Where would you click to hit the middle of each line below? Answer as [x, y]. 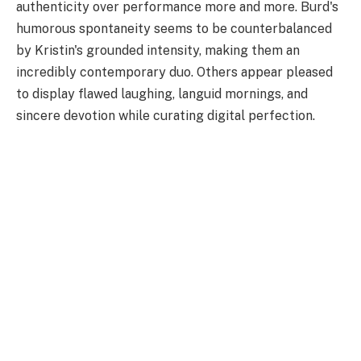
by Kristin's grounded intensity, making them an [158, 51]
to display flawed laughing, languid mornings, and [162, 94]
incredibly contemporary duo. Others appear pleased [174, 73]
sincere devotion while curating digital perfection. [166, 116]
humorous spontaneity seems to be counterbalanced [174, 29]
